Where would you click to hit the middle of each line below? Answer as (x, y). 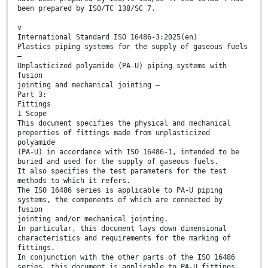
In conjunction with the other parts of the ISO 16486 (126, 258)
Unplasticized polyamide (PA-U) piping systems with (122, 66)
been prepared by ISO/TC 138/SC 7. (86, 9)
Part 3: (32, 95)
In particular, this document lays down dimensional (122, 229)
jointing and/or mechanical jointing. (93, 219)
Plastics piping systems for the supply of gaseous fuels (133, 47)
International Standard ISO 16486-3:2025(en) (107, 37)
